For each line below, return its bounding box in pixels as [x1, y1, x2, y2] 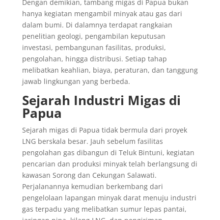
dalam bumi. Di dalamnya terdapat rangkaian [22, 20, 172, 29]
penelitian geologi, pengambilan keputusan [22, 31, 165, 41]
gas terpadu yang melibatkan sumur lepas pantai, [22, 204, 187, 214]
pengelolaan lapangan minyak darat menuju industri [22, 192, 196, 202]
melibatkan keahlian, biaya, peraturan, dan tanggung [22, 65, 198, 75]
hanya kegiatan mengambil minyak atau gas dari [22, 8, 182, 18]
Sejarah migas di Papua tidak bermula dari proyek [22, 125, 187, 135]
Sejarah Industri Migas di [22, 91, 181, 109]
